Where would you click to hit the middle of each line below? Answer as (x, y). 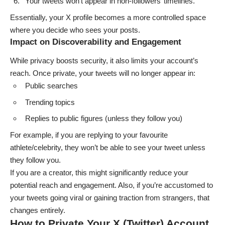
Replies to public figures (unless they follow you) (104, 119)
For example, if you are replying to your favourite (89, 135)
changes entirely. (38, 210)
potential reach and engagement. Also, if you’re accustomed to (111, 185)
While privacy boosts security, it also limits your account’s (104, 61)
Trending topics (50, 102)
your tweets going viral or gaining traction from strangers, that (110, 197)
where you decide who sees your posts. (75, 30)
